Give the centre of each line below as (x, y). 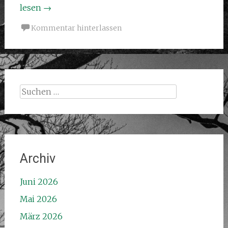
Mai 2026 (38, 199)
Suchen (34, 90)
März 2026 (41, 216)
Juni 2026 (39, 181)
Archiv (37, 158)
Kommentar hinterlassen (76, 28)
